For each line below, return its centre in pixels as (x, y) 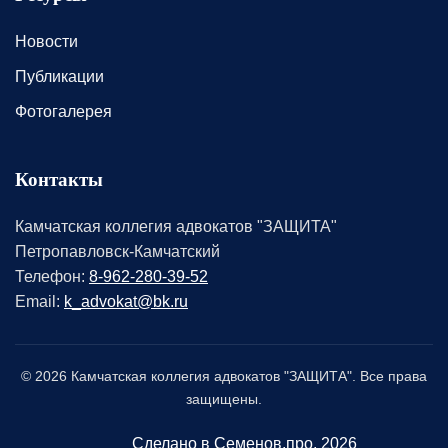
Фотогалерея (63, 112)
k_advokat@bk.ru (126, 302)
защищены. (224, 399)
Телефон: (52, 277)
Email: (39, 302)
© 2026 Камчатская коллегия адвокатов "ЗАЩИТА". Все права (224, 376)
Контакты (59, 179)
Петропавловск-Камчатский (117, 252)
